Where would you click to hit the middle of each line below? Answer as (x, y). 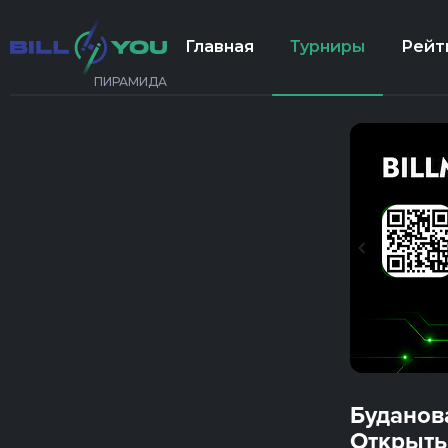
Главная (219, 46)
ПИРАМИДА (130, 81)
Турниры (327, 46)
